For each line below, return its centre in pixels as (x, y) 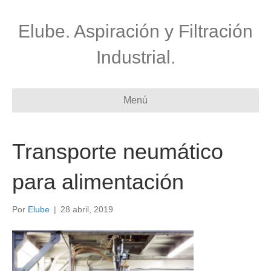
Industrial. (135, 57)
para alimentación (98, 182)
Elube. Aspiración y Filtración (135, 31)
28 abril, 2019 (87, 209)
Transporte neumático (118, 152)
